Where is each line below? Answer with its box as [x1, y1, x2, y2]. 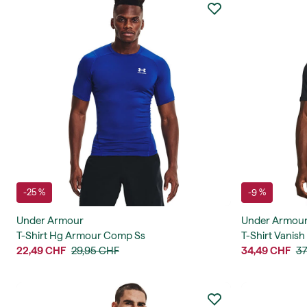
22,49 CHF [16, 245, 66, 257]
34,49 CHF [241, 245, 291, 257]
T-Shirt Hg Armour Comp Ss [16, 230, 145, 242]
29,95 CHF [71, 245, 119, 257]
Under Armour [16, 214, 84, 227]
